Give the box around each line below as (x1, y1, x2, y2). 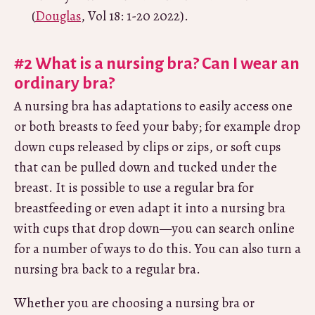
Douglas (35, 6, 81, 25)
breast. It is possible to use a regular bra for (14, 178, 254, 197)
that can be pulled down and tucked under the (14, 157, 277, 176)
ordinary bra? (14, 73, 115, 92)
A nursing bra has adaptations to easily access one (14, 96, 292, 115)
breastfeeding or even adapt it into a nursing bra (14, 198, 285, 217)
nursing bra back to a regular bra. (14, 259, 200, 278)
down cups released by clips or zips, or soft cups (14, 137, 281, 156)
